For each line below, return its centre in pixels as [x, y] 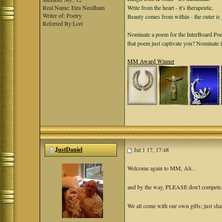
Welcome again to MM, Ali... [162, 168]
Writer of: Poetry [62, 15]
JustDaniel [69, 149]
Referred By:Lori [63, 23]
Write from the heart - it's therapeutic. [171, 7]
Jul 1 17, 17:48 [151, 150]
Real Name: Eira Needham [74, 7]
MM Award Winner [151, 61]
